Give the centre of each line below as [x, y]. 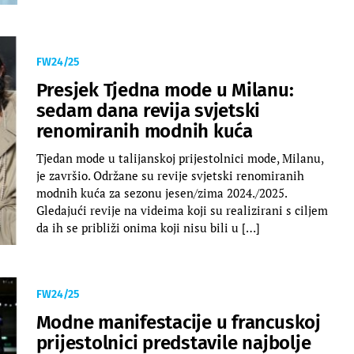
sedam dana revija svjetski [148, 110]
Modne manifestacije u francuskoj [178, 322]
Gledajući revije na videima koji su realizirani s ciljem [182, 210]
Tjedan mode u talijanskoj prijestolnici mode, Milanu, [179, 158]
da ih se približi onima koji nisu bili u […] [148, 227]
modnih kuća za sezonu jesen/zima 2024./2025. [161, 192]
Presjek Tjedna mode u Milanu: [165, 90]
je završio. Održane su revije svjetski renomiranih [170, 175]
